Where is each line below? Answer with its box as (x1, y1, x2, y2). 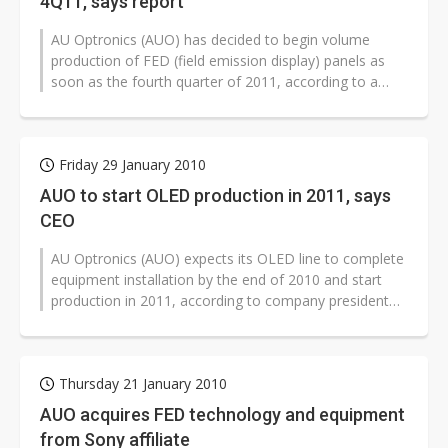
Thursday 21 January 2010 (59, 374, 227, 394)
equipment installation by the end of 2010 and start (51, 270, 382, 290)
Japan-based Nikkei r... (51, 93, 192, 113)
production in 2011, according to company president (51, 291, 389, 311)
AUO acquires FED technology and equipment (40, 404, 405, 426)
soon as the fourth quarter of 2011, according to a (51, 72, 378, 92)
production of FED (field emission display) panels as (51, 51, 385, 71)
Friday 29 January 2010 (59, 155, 206, 175)
